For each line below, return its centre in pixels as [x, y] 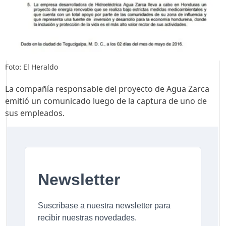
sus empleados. [35, 113]
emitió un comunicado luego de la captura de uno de [106, 101]
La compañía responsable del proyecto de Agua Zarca [107, 89]
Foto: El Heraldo [32, 67]
